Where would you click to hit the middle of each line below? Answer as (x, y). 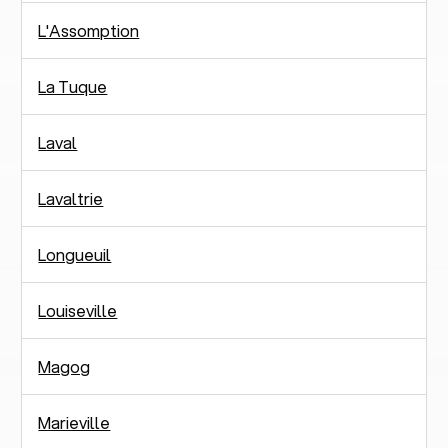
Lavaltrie (71, 198)
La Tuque (73, 86)
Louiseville (78, 310)
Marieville (74, 422)
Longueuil (75, 254)
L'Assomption (89, 30)
